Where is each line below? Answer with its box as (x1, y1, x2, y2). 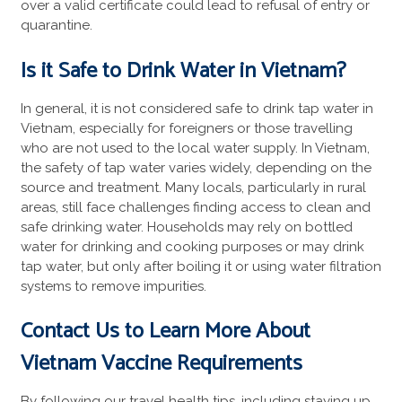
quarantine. (20, 17, 96, 34)
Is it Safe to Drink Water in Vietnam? (20, 53, 346, 89)
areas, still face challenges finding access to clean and (20, 198, 371, 215)
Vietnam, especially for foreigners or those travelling (20, 119, 353, 136)
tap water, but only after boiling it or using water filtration (20, 258, 381, 275)
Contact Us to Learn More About (20, 314, 310, 350)
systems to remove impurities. (20, 277, 210, 294)
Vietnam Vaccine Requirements (20, 346, 302, 382)
